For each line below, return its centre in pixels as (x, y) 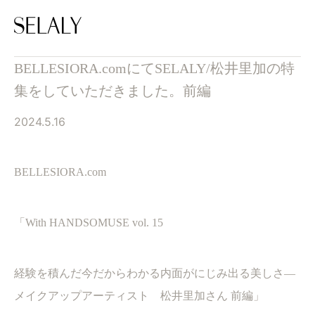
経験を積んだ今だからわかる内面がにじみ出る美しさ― (155, 273)
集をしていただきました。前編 (112, 91)
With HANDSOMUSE (77, 223)
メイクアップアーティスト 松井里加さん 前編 (134, 296)
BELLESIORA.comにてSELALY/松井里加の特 (154, 68)
